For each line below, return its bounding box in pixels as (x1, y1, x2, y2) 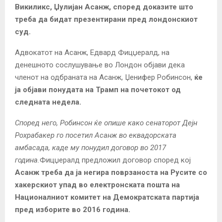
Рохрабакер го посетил (15, 130, 95, 140)
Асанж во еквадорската (95, 130, 176, 140)
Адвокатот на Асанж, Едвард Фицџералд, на (15, 48, 169, 57)
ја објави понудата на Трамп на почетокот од (15, 85, 181, 94)
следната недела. (15, 97, 81, 107)
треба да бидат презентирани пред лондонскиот (15, 14, 198, 24)
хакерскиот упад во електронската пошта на (15, 180, 180, 189)
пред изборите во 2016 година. (15, 205, 130, 214)
